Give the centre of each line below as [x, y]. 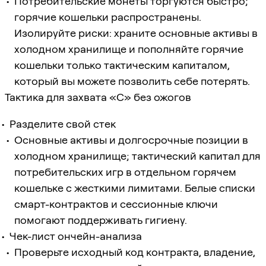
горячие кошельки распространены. [108, 17]
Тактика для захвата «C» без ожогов [98, 97]
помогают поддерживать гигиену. [101, 220]
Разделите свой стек [63, 123]
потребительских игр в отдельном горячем [125, 172]
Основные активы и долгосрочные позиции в [131, 140]
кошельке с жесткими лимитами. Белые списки [135, 188]
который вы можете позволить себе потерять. [132, 81]
